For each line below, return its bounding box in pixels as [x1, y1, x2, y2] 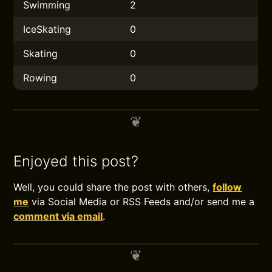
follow [212, 181, 242, 193]
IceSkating [23, 23, 72, 35]
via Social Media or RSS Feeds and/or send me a [29, 195, 255, 208]
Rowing [23, 72, 58, 84]
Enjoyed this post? [13, 152, 139, 170]
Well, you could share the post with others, [13, 181, 213, 193]
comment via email [13, 210, 103, 222]
